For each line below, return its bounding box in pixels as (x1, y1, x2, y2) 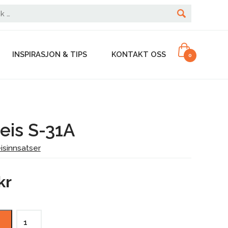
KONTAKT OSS (111, 50, 166, 59)
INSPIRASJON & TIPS (12, 50, 87, 59)
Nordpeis (16, 210, 55, 221)
